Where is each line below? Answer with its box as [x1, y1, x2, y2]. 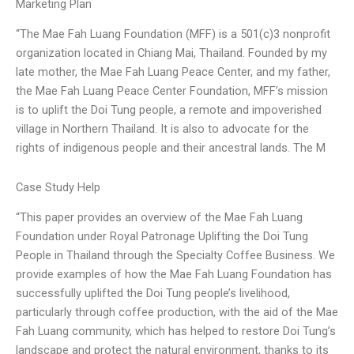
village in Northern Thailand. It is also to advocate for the [16, 122, 309, 137]
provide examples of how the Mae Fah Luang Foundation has [16, 267, 332, 282]
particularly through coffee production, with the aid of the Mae [16, 305, 338, 320]
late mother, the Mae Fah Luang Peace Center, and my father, [16, 65, 330, 80]
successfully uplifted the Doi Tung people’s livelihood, [16, 286, 290, 301]
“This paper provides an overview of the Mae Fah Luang [16, 210, 303, 225]
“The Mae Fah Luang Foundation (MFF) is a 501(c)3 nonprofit [16, 27, 330, 42]
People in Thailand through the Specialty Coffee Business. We [16, 248, 335, 263]
